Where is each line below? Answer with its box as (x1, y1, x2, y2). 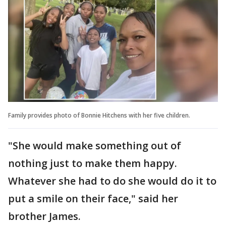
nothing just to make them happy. (8, 156, 177, 170)
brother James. (8, 209, 81, 223)
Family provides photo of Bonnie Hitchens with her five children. (8, 110, 190, 120)
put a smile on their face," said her (8, 191, 178, 205)
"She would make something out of (8, 138, 181, 152)
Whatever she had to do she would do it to (8, 174, 216, 188)
